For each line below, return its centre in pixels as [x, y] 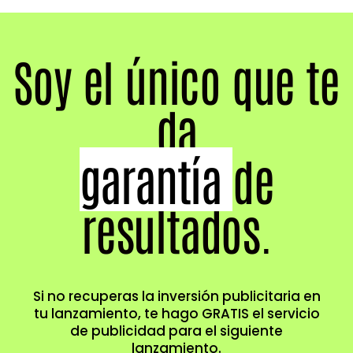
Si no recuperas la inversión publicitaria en [176, 297]
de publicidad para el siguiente [176, 331]
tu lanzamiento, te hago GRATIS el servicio [176, 314]
